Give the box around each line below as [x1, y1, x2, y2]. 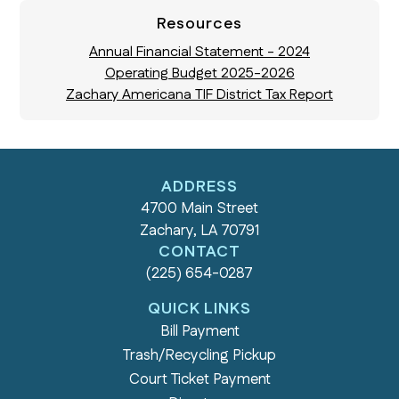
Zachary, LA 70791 [140, 220, 259, 242]
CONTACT [158, 240, 241, 265]
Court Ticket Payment [128, 369, 271, 391]
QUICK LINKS [148, 297, 251, 322]
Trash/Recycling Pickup [123, 345, 276, 367]
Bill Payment [159, 321, 240, 343]
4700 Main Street [141, 198, 258, 220]
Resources [157, 12, 242, 37]
